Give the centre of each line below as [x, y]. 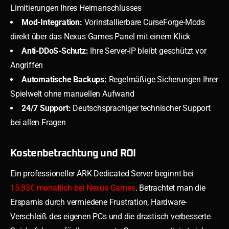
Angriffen [27, 65]
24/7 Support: [46, 108]
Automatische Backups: [64, 79]
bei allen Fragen [38, 122]
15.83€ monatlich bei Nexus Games [73, 188]
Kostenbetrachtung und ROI [73, 153]
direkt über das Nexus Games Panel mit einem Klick [100, 36]
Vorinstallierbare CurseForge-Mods [144, 22]
